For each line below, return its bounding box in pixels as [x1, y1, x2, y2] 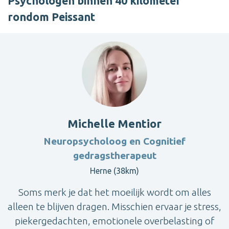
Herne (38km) [90, 166, 139, 176]
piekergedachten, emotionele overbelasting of [15, 215, 214, 227]
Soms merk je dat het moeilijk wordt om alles [18, 187, 211, 198]
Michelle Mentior [67, 117, 162, 130]
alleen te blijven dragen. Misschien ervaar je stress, [8, 201, 221, 213]
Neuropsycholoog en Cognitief [43, 135, 186, 147]
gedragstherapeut [73, 150, 156, 162]
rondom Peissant [8, 11, 95, 24]
